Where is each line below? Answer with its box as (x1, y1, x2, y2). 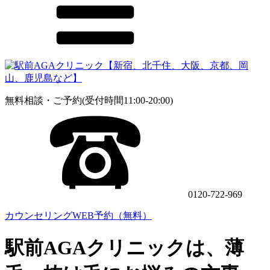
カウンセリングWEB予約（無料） (5, 210, 152, 221)
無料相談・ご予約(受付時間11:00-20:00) (5, 95, 173, 105)
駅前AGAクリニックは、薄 (5, 237, 244, 259)
